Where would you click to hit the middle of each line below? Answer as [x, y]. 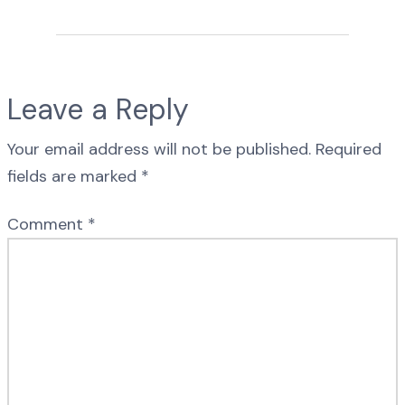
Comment [47, 225]
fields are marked [74, 177]
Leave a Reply [98, 110]
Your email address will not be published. [159, 150]
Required [348, 150]
